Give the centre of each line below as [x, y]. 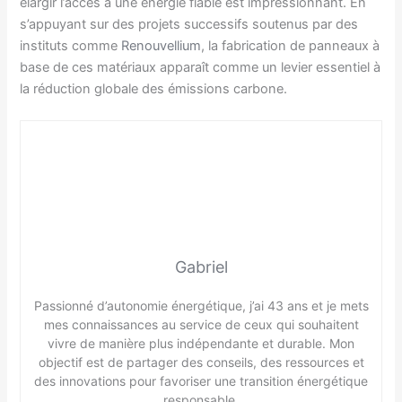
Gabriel [201, 267]
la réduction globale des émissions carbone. [154, 88]
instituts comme [71, 45]
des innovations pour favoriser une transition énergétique [201, 381]
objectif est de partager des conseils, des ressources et [201, 363]
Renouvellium [162, 45]
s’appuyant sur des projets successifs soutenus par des [189, 24]
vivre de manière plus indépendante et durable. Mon [201, 344]
